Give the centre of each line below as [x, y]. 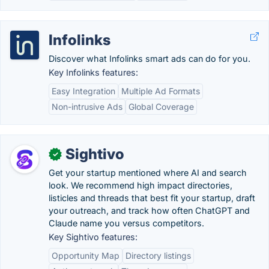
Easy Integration [83, 91]
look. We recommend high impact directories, [141, 185]
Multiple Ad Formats [161, 91]
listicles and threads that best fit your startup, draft [152, 198]
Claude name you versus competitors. [126, 223]
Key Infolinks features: [93, 72]
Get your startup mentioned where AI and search [148, 173]
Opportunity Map [86, 255]
